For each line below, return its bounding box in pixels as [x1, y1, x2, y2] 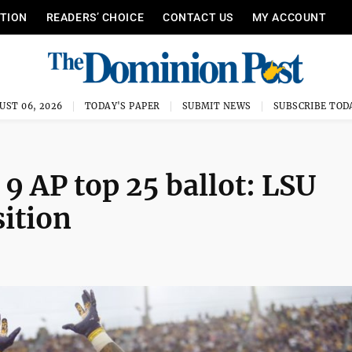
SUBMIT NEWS [181, 101, 251, 112]
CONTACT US [163, 11, 233, 24]
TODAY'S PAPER [84, 101, 160, 112]
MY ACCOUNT [251, 11, 327, 24]
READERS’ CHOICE [46, 11, 145, 24]
